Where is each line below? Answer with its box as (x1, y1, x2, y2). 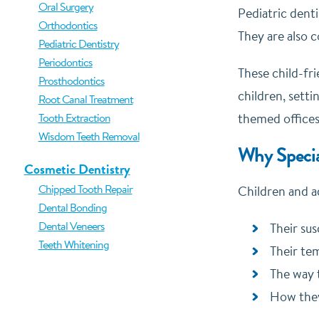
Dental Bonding (38, 199, 107, 215)
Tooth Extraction (38, 110, 110, 125)
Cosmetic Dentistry (23, 159, 130, 179)
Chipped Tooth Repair (38, 181, 132, 197)
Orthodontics (38, 17, 98, 33)
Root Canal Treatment (38, 91, 133, 107)
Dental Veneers (38, 218, 105, 234)
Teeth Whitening (38, 236, 109, 252)
